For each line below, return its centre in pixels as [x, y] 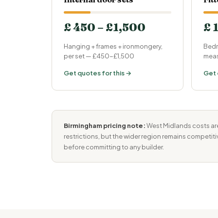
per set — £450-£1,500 [99, 56]
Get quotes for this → [98, 73]
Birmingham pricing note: [105, 126]
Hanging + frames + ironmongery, [113, 46]
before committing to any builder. [114, 147]
